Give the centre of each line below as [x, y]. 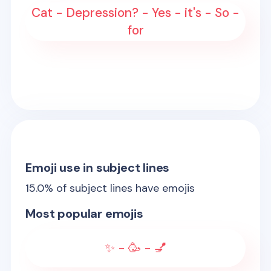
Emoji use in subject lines [98, 168]
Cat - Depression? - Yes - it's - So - [135, 13]
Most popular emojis [84, 214]
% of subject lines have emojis [120, 188]
